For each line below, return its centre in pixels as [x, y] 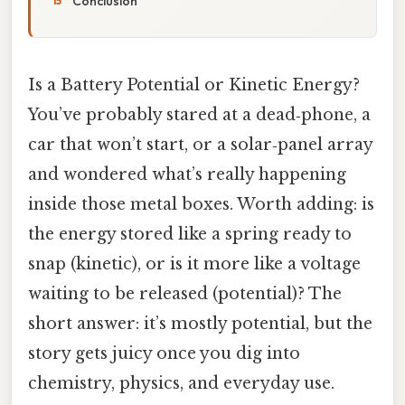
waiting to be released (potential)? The [185, 293]
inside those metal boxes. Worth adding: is [201, 204]
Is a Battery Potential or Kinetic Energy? [194, 85]
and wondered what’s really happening [187, 174]
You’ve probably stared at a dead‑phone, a [199, 114]
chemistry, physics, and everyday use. [181, 383]
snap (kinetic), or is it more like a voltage [194, 264]
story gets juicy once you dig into [164, 353]
